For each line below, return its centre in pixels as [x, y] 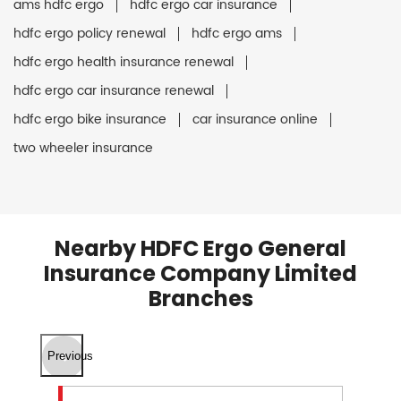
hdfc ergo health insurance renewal [124, 63]
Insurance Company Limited [200, 274]
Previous [70, 355]
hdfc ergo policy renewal [90, 34]
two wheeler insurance [83, 149]
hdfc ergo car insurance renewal [114, 91]
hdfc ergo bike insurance [90, 120]
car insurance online [255, 120]
